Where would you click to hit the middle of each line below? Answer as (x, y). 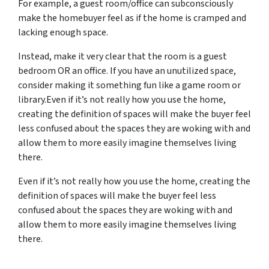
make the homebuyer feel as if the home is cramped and (132, 18)
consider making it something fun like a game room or (129, 85)
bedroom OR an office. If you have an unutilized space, (127, 71)
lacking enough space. (63, 32)
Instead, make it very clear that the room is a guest (122, 56)
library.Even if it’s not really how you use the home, (122, 99)
